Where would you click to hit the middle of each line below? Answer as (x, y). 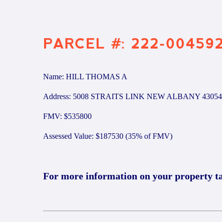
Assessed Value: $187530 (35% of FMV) (108, 136)
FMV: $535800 (67, 116)
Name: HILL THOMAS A (85, 77)
